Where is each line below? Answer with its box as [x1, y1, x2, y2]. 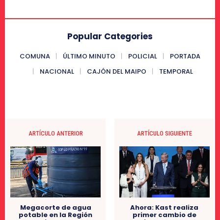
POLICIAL [128, 51, 157, 61]
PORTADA [170, 51, 200, 61]
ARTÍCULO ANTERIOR [28, 129, 83, 137]
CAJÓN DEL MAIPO [87, 66, 146, 76]
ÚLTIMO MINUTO [63, 51, 115, 61]
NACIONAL [40, 66, 74, 76]
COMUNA [20, 51, 50, 61]
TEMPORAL [159, 66, 193, 76]
